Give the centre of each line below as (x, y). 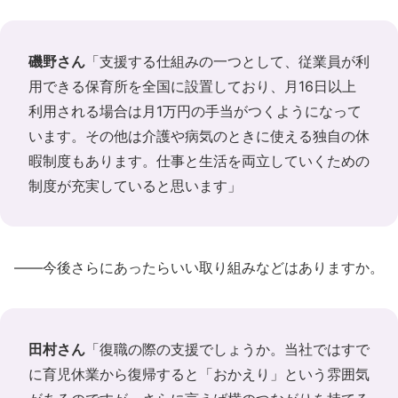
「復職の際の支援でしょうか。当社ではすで (227, 349)
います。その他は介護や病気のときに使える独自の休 (199, 135)
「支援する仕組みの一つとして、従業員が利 (227, 61)
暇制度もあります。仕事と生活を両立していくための (199, 160)
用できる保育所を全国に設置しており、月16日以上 (192, 86)
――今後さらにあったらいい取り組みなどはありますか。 (199, 267)
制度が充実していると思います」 (135, 185)
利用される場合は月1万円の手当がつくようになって (195, 111)
